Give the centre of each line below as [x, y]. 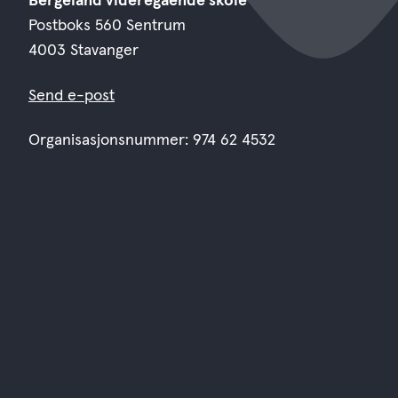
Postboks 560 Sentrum [107, 26]
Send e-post [71, 96]
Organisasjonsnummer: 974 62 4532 [151, 140]
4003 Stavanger [85, 51]
